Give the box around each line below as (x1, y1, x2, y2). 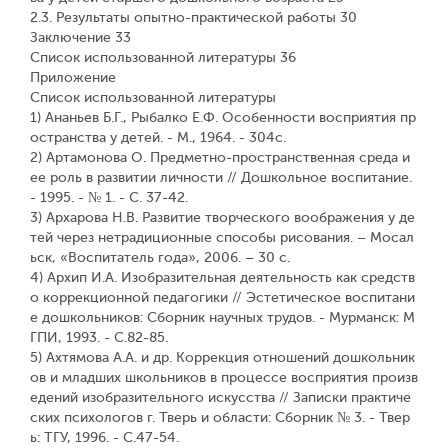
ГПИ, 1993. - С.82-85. (30, 330, 168, 345)
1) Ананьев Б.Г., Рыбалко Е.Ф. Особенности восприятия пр (30, 110, 416, 125)
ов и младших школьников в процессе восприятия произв (30, 370, 418, 385)
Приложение (30, 70, 116, 85)
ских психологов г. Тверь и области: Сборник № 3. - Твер (30, 410, 410, 425)
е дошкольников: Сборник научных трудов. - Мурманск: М (30, 310, 415, 325)
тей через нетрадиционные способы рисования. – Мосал (30, 230, 414, 245)
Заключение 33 (30, 30, 131, 45)
